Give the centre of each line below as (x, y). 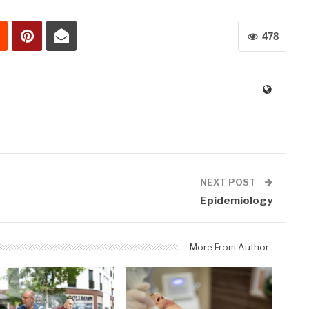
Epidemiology (237, 200)
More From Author (230, 247)
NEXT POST (229, 182)
